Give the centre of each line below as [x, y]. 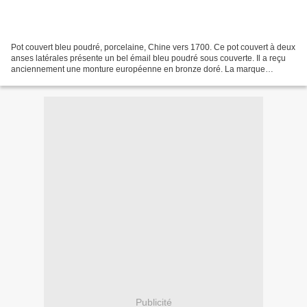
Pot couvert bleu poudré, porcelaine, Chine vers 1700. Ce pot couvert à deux [153, 48]
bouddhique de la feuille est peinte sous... [88, 81]
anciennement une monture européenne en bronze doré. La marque [138, 70]
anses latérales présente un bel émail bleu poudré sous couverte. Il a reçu [148, 59]
